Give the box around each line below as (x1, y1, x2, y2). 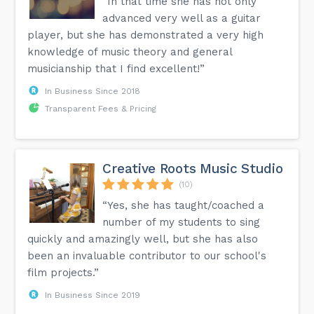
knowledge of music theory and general (27, 45, 233, 58)
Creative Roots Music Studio (102, 160, 283, 177)
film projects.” (27, 266, 100, 279)
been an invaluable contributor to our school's (27, 249, 267, 262)
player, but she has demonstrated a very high (27, 28, 264, 41)
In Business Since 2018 (45, 86, 141, 96)
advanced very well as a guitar (102, 11, 261, 25)
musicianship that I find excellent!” (27, 62, 205, 75)
